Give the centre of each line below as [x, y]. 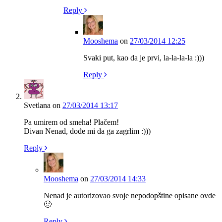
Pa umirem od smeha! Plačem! [71, 122]
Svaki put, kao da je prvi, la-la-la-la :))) [144, 57]
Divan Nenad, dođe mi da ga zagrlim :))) [87, 131]
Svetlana [37, 105]
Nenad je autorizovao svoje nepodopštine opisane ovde [130, 195]
